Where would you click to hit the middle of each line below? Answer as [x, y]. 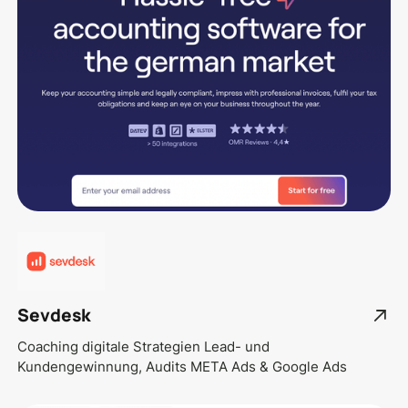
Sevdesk [55, 316]
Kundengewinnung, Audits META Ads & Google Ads [183, 366]
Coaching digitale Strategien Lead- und [144, 346]
